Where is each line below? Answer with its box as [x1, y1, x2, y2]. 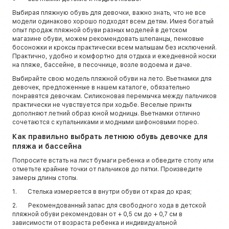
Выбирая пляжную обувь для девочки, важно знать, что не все [12, 9, 206, 16]
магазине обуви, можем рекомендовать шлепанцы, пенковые [12, 35, 204, 42]
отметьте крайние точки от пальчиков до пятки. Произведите [12, 165, 202, 173]
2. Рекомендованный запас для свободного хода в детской [12, 201, 206, 209]
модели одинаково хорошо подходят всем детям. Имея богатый [12, 17, 214, 25]
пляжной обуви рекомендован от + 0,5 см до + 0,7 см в [12, 210, 182, 218]
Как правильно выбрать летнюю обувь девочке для [12, 132, 208, 141]
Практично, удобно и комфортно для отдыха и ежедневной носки [12, 52, 216, 60]
